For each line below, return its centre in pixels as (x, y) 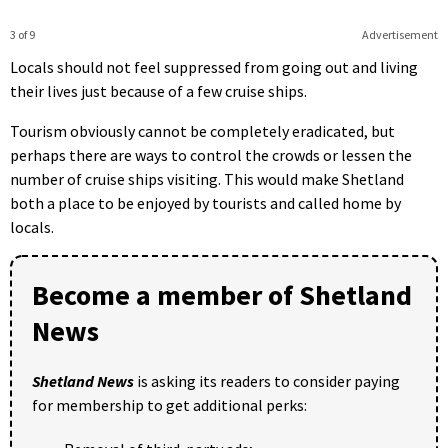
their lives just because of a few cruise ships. (158, 91)
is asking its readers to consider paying (267, 381)
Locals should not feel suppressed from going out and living (214, 67)
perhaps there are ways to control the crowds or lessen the (211, 155)
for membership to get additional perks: (169, 405)
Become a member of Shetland (222, 295)
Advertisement (399, 35)
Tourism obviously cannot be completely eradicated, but (202, 131)
